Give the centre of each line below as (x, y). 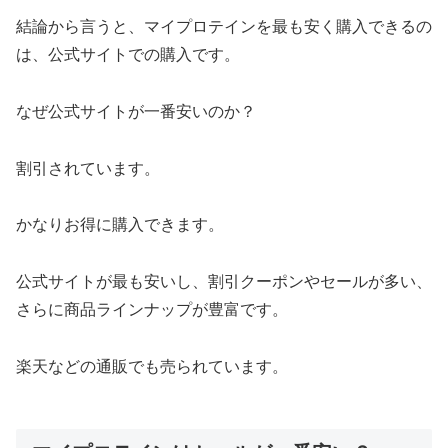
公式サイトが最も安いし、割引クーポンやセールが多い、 (224, 282)
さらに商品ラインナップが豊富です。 (152, 310)
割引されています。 (88, 168)
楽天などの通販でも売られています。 (152, 367)
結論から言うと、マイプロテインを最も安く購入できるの (224, 27)
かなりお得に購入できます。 (120, 225)
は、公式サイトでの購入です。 (128, 55)
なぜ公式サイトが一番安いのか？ (136, 111)
